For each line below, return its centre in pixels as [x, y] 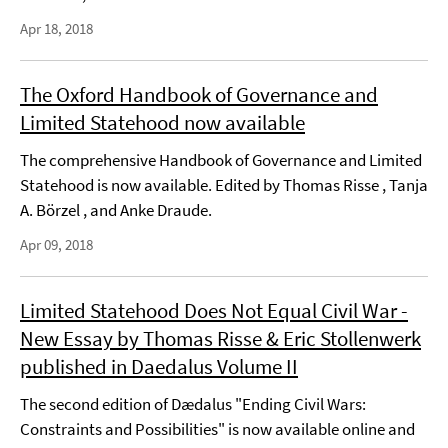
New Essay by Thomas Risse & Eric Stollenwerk [220, 338]
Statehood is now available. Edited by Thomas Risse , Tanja [224, 185]
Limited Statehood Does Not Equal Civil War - [214, 310]
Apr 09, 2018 [56, 244]
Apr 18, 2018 [56, 28]
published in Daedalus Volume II [159, 366]
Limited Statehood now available [162, 122]
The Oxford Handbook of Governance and [199, 94]
